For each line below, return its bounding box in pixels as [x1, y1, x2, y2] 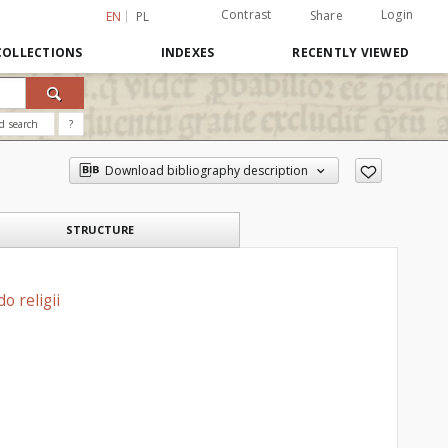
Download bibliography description [104, 162, 308, 179]
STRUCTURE [66, 222, 134, 237]
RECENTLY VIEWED [292, 44, 409, 61]
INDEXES [160, 44, 215, 61]
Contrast [220, 6, 272, 23]
